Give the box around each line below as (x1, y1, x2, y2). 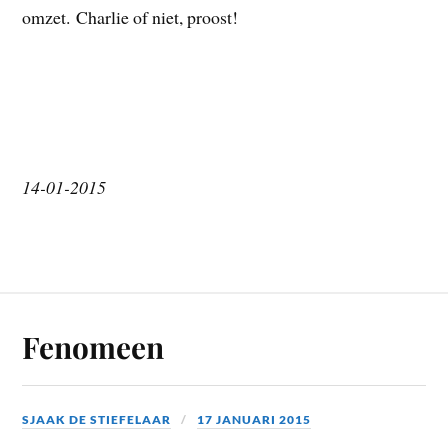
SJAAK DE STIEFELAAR (22, 412, 172, 428)
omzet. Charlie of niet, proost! (22, 4, 239, 29)
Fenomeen (22, 327, 165, 367)
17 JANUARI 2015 (197, 412, 312, 428)
